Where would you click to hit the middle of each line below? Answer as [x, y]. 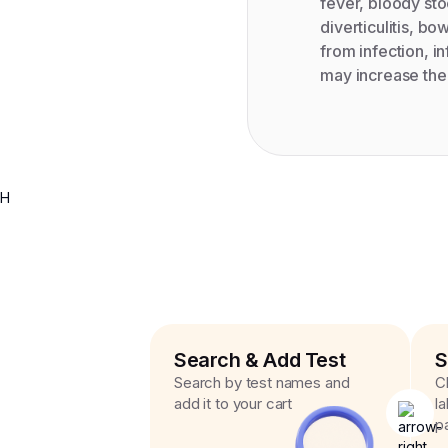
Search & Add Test [260, 360]
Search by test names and [262, 382]
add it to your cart [233, 403]
